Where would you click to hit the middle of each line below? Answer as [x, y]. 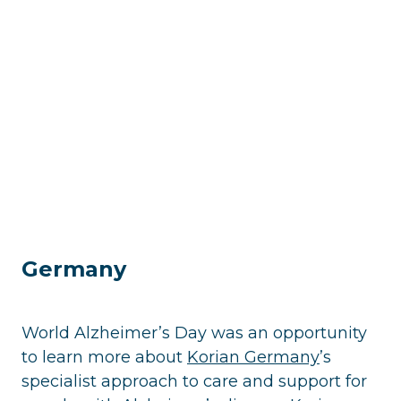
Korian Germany [253, 357]
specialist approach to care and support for [194, 381]
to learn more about [104, 357]
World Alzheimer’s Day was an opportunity [194, 333]
